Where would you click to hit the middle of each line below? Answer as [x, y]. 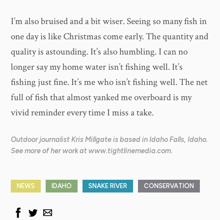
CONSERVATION [169, 186]
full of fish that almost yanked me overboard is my [101, 97]
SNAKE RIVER [108, 186]
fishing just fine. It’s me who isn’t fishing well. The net [110, 82]
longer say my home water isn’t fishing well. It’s [97, 67]
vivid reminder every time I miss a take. [82, 112]
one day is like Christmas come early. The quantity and [110, 36]
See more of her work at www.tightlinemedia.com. [92, 151]
